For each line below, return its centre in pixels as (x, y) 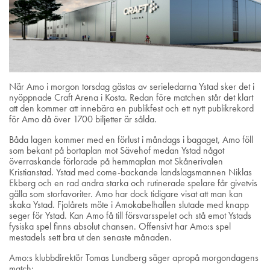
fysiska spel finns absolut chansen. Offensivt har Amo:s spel (120, 226)
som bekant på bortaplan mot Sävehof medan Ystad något (117, 150)
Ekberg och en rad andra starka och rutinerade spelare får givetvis (133, 183)
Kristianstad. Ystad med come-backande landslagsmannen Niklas (130, 172)
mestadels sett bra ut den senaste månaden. (90, 237)
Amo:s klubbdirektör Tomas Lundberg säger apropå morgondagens (134, 257)
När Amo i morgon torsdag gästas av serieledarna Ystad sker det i (132, 86)
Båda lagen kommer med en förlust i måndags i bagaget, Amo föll (131, 139)
